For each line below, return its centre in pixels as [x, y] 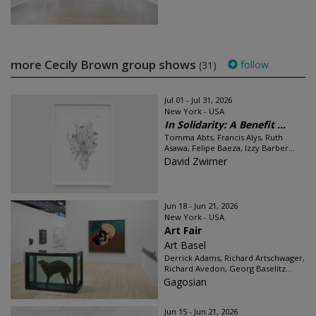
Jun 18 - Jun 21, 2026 [201, 205]
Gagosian [185, 281]
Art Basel [185, 245]
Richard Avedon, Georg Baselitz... [228, 268]
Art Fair [183, 230]
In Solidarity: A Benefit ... [225, 124]
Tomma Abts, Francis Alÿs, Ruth [224, 137]
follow [253, 64]
